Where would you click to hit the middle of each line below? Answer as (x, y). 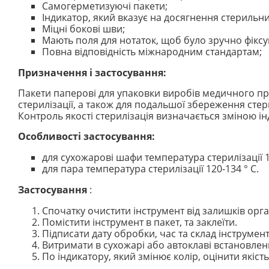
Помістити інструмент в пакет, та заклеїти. (140, 222)
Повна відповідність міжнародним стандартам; (152, 51)
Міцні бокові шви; (83, 29)
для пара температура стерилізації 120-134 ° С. (150, 168)
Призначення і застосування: (92, 72)
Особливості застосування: (86, 136)
